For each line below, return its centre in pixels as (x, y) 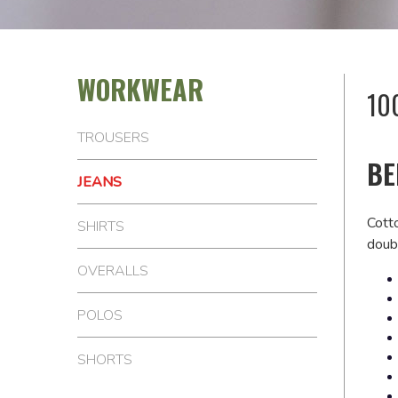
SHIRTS (101, 226)
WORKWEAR (140, 89)
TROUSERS (113, 137)
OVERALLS (113, 271)
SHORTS (105, 359)
